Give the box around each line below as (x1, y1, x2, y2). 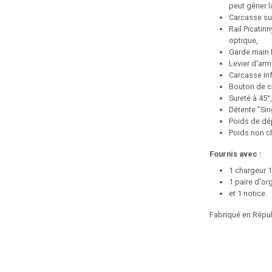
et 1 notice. (229, 188, 267, 198)
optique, (229, 35, 258, 45)
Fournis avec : (209, 149, 262, 158)
